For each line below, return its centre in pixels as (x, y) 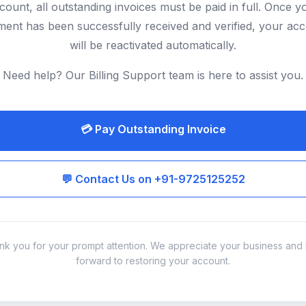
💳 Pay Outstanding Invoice (153, 129)
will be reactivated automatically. (153, 45)
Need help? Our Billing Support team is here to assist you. (153, 75)
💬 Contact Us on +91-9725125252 (153, 179)
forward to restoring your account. (153, 261)
